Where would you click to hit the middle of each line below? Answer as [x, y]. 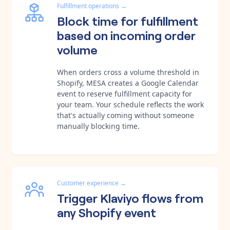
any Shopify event [107, 212]
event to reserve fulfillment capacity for [124, 93]
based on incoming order [126, 34]
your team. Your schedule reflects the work [130, 104]
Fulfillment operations [88, 6]
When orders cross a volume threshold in [128, 72]
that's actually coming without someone [126, 115]
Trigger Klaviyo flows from [130, 197]
